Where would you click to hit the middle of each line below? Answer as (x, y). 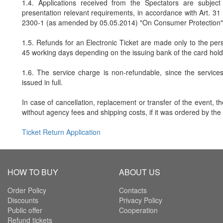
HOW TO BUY (33, 172)
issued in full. (42, 82)
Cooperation (138, 210)
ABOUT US (140, 172)
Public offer (25, 210)
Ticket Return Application (61, 132)
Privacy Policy (141, 200)
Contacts (133, 190)
